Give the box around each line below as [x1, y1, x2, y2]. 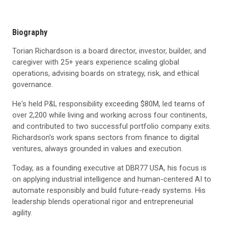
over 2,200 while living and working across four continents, [12, 110, 207, 120]
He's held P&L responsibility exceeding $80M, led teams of [12, 99, 205, 109]
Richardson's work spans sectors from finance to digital [12, 133, 199, 142]
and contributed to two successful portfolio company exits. [12, 122, 211, 131]
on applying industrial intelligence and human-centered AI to [12, 175, 211, 184]
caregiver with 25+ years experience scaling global [12, 58, 179, 67]
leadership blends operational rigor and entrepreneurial [12, 197, 193, 207]
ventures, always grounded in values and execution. [12, 144, 192, 154]
